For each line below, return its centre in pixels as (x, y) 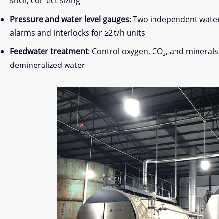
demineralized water (47, 65)
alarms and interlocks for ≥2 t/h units (77, 33)
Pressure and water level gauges (69, 19)
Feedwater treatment (49, 51)
